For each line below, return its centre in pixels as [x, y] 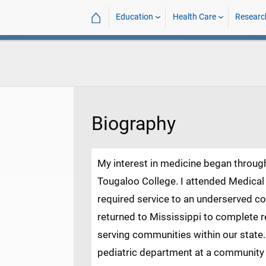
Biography [134, 124]
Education [135, 17]
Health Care [194, 17]
